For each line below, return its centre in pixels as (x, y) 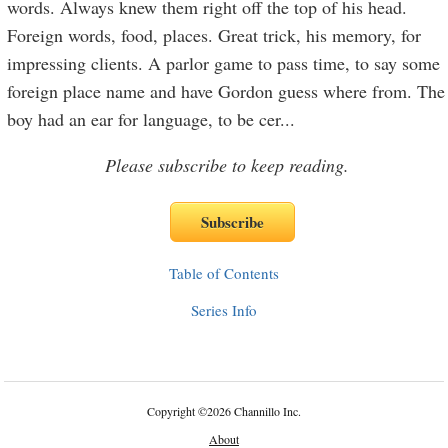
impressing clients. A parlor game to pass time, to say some (224, 63)
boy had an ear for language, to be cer (144, 119)
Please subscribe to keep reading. (227, 165)
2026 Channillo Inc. (254, 411)
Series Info (224, 310)
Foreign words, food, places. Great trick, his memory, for (214, 35)
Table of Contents (224, 273)
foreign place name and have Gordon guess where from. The (226, 91)
